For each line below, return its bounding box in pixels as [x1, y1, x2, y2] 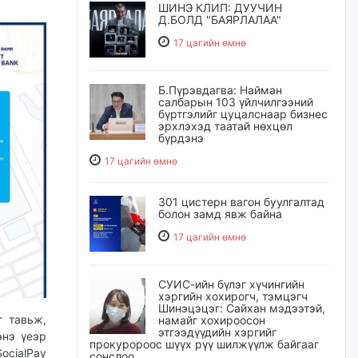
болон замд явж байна [158, 207, 282, 221]
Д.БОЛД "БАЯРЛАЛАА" [158, 13, 281, 26]
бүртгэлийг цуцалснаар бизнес [158, 107, 328, 121]
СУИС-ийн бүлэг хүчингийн [158, 277, 304, 291]
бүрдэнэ [158, 131, 204, 145]
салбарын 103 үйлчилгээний [158, 95, 313, 109]
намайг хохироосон [158, 313, 265, 327]
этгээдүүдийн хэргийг [158, 325, 276, 339]
